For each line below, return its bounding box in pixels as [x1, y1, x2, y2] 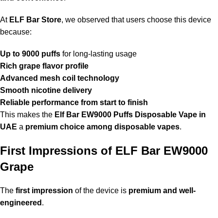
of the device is [73, 186, 128, 195]
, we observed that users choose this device [61, 16, 211, 24]
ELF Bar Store [9, 16, 61, 24]
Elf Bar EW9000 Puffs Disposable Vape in [54, 110, 206, 119]
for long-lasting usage [60, 50, 137, 58]
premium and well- [128, 186, 196, 195]
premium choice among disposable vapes [25, 123, 180, 131]
